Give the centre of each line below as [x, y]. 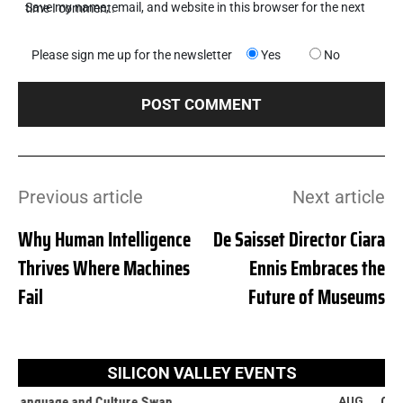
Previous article [81, 197]
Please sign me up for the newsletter [132, 55]
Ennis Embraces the [317, 269]
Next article [338, 197]
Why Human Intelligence [104, 240]
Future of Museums [316, 298]
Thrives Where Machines [104, 269]
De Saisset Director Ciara [299, 240]
